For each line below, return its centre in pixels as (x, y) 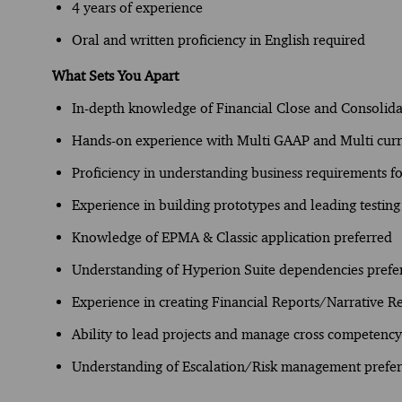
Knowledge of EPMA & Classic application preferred (232, 237)
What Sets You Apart (115, 75)
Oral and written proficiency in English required (218, 39)
